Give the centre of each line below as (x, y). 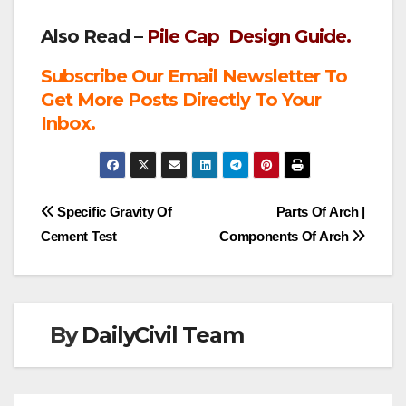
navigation (113, 254)
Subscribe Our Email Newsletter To (194, 77)
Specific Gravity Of (113, 211)
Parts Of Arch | (320, 211)
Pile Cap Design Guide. (249, 37)
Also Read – (94, 37)
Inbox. (68, 124)
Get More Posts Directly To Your (181, 100)
